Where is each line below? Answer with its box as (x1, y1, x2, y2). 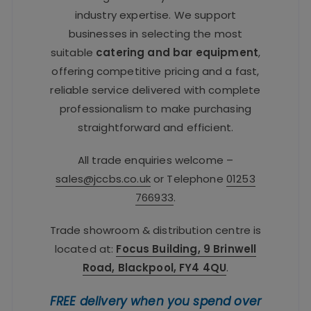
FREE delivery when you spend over (50, 292, 261, 310)
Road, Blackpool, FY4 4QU (82, 260, 227, 275)
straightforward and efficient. (77, 119, 234, 135)
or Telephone (150, 171, 226, 186)
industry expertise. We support (74, 7, 237, 22)
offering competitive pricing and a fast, (51, 63, 260, 78)
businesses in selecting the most (68, 26, 243, 41)
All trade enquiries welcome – (77, 152, 234, 167)
